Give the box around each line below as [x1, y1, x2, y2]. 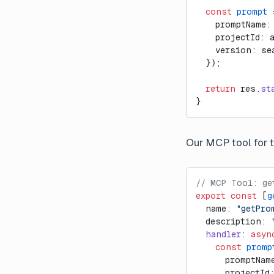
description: [196, 217, 271, 226]
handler [196, 229, 241, 239]
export [196, 191, 226, 201]
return [196, 84, 235, 94]
